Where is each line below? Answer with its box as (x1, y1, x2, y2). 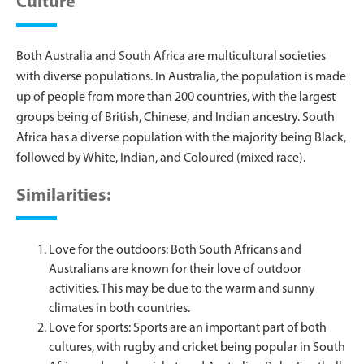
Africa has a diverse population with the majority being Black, (16, 131, 346, 145)
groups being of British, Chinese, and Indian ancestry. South (16, 110, 335, 124)
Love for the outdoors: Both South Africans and (49, 243, 301, 257)
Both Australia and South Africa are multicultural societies (16, 50, 326, 63)
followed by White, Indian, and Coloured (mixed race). (16, 151, 305, 165)
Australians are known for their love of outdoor (49, 262, 301, 276)
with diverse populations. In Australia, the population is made (16, 70, 346, 84)
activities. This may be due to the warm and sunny (49, 282, 315, 296)
